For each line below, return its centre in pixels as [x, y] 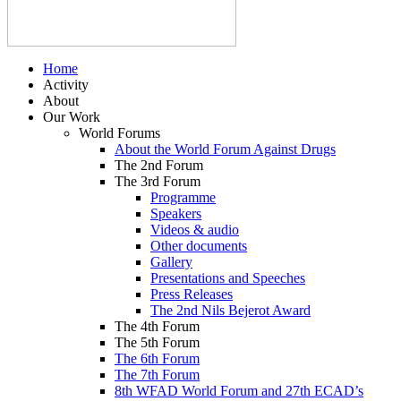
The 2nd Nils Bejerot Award [230, 310]
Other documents [199, 246]
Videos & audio [195, 230]
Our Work [72, 117]
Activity [66, 85]
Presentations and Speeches [228, 278]
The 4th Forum [157, 326]
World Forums [119, 133]
